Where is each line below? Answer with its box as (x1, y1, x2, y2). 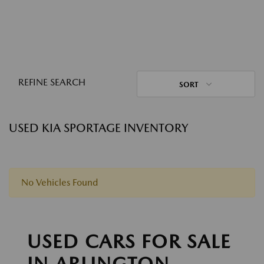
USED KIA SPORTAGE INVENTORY (9, 121, 188, 135)
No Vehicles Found (21, 177, 98, 188)
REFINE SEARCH (18, 77, 85, 88)
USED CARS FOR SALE (27, 230, 231, 253)
